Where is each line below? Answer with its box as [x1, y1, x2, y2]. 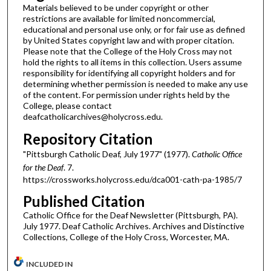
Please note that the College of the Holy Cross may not [22, 45, 232, 56]
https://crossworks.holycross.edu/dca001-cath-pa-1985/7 [22, 174, 242, 184]
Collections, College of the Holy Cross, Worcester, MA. [22, 232, 229, 243]
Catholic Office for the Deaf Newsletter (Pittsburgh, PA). [22, 210, 238, 221]
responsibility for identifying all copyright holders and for [22, 67, 235, 78]
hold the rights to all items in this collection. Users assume [22, 56, 242, 67]
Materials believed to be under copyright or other [22, 2, 209, 13]
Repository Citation [22, 129, 152, 148]
